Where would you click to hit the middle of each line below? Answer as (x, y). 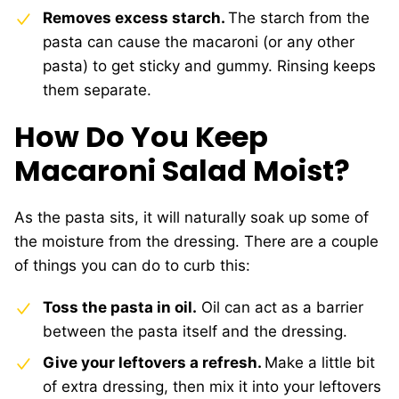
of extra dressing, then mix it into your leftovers (212, 387)
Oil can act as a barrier (280, 308)
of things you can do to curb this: (132, 266)
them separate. (97, 90)
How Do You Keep (141, 137)
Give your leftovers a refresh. (154, 363)
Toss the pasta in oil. (120, 308)
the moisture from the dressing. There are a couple (196, 242)
